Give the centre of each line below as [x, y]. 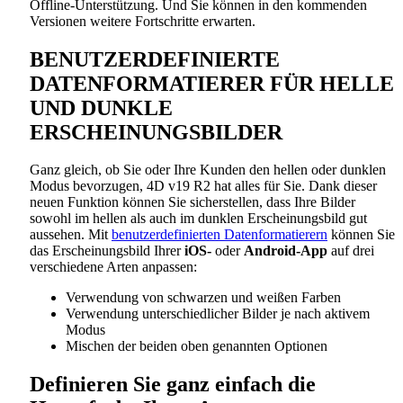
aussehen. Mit [71, 235]
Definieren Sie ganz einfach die [173, 385]
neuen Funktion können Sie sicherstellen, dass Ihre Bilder [193, 202]
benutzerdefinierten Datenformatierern [219, 235]
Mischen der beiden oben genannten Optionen [197, 346]
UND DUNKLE [101, 107]
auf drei [351, 251]
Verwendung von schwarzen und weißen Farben [203, 298]
